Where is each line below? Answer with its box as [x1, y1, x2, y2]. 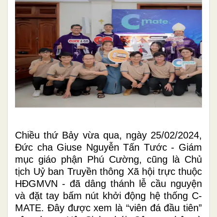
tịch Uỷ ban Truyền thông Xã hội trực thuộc [15, 166, 202, 177]
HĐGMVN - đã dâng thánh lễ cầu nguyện [15, 178, 202, 189]
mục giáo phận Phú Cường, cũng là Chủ [15, 154, 202, 165]
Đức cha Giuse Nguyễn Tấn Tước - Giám [15, 141, 202, 153]
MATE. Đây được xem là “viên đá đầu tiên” [15, 202, 202, 213]
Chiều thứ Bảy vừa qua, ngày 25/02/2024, [15, 129, 202, 140]
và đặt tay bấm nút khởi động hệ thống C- [15, 190, 202, 201]
